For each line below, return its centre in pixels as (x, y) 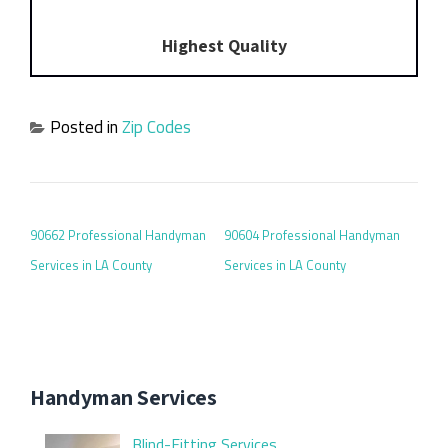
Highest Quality (224, 45)
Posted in (86, 127)
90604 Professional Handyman (312, 235)
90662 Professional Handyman (118, 235)
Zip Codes (156, 127)
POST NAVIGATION (110, 209)
